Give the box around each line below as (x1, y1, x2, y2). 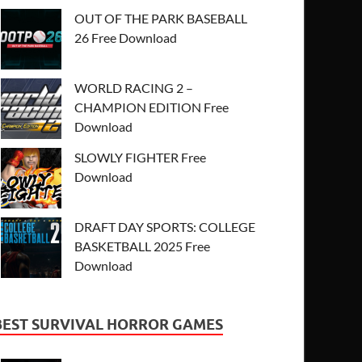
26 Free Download (74, 29, 178, 45)
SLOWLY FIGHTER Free (74, 149, 207, 165)
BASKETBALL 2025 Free (74, 238, 211, 254)
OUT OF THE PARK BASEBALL (74, 10, 248, 26)
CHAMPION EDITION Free (74, 99, 229, 115)
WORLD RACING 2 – (74, 79, 194, 95)
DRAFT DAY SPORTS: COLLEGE (74, 218, 256, 234)
